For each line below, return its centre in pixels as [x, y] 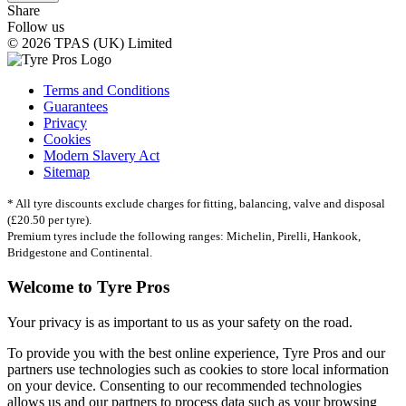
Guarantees [76, 107]
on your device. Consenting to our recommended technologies [184, 385]
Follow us [36, 27]
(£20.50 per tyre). [49, 220]
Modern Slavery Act [101, 156]
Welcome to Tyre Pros [88, 287]
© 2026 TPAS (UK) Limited [90, 43]
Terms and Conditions [106, 91]
